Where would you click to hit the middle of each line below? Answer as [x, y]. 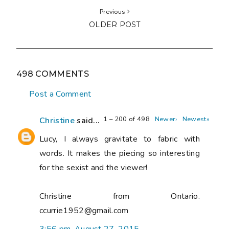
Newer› [166, 119]
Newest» [196, 119]
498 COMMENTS [53, 74]
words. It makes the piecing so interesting [120, 154]
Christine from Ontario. [120, 197]
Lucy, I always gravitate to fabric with [120, 139]
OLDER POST [114, 25]
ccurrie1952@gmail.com [84, 211]
